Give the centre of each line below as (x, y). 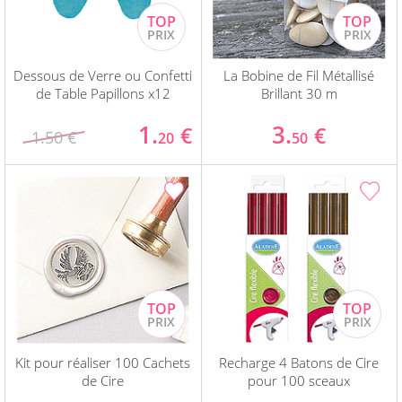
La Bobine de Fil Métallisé (299, 76)
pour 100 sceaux (299, 381)
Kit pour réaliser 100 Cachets (103, 363)
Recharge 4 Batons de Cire (299, 363)
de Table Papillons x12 (103, 94)
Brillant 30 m (299, 94)
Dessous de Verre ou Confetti (103, 76)
